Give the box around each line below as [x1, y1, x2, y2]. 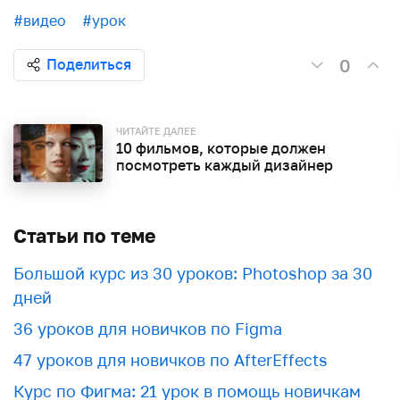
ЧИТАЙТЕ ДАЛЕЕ [116, 125, 196, 137]
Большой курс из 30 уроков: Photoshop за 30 [13, 263, 372, 283]
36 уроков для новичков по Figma [13, 319, 282, 338]
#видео [13, 12, 66, 29]
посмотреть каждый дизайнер [116, 156, 333, 174]
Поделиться [46, 55, 131, 73]
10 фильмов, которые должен [116, 139, 326, 157]
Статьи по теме [13, 224, 155, 247]
